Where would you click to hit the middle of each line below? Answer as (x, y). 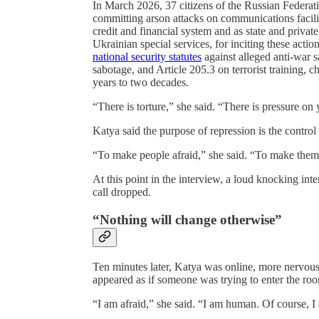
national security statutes (147, 57)
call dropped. (122, 192)
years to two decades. (141, 83)
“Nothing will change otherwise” (187, 219)
